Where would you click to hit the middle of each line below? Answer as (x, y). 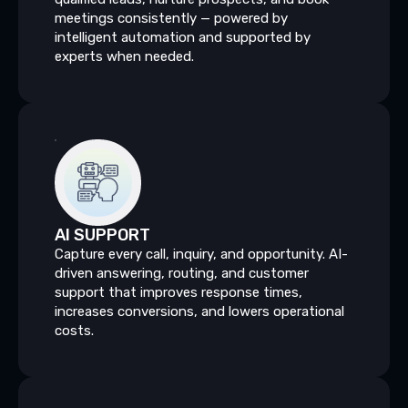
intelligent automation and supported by (183, 37)
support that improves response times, (178, 292)
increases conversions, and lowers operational (199, 311)
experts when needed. (124, 56)
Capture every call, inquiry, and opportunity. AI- (201, 254)
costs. (74, 330)
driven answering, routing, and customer (182, 273)
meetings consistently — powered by (171, 18)
